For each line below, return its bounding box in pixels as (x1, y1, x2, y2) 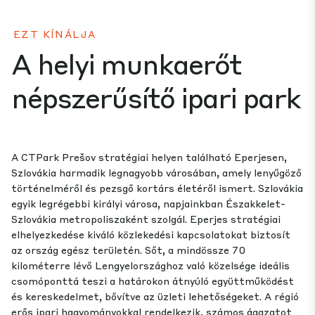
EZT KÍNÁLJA (13, 27, 96, 41)
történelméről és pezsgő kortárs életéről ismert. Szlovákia (11, 181, 303, 195)
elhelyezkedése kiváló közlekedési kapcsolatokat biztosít (11, 228, 290, 241)
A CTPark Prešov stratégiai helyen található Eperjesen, (11, 150, 287, 164)
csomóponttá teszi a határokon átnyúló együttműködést (11, 274, 294, 288)
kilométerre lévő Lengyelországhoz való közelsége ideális (11, 259, 290, 272)
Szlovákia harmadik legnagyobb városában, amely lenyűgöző (11, 166, 302, 179)
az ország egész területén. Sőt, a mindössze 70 (11, 243, 245, 257)
